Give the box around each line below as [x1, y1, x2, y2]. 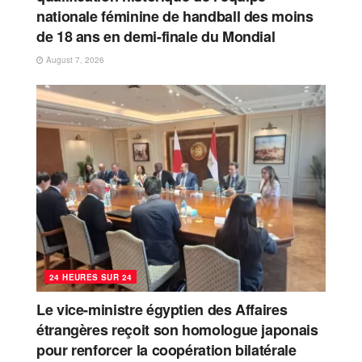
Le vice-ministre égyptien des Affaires [36, 299, 288, 321]
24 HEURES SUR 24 [49, 271, 133, 284]
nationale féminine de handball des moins [36, 6, 314, 27]
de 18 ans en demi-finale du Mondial [36, 26, 276, 48]
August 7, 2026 [44, 54, 104, 66]
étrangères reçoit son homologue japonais [36, 319, 318, 341]
